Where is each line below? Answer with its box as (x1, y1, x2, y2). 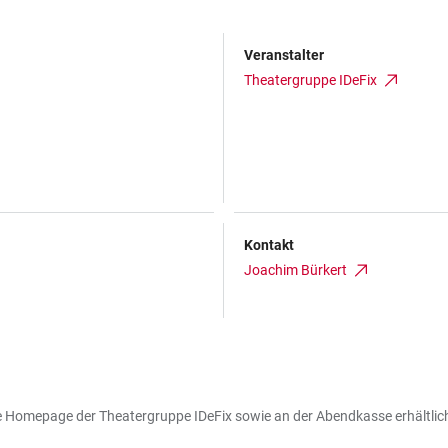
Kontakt (244, 236, 294, 253)
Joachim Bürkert (244, 261, 347, 278)
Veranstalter (244, 46, 324, 63)
